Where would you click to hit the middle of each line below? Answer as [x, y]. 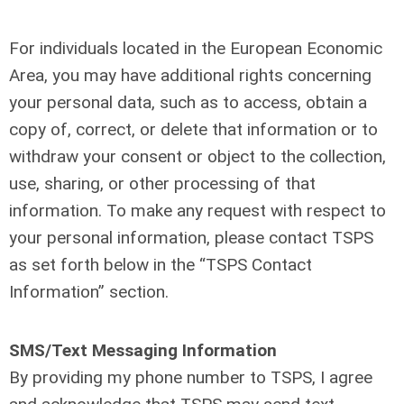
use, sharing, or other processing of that [162, 184]
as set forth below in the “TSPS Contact [161, 265]
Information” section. [89, 292]
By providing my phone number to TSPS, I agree [191, 377]
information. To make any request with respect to [197, 211]
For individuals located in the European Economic [196, 48]
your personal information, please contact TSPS [191, 238]
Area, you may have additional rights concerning [190, 75]
